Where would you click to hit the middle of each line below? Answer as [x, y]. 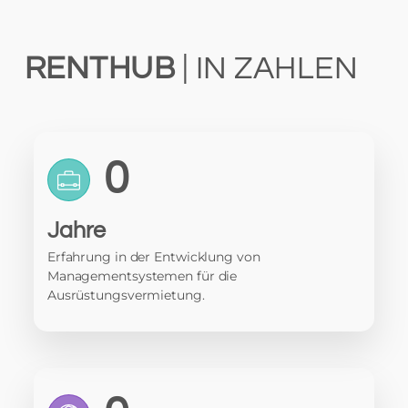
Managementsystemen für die [142, 276]
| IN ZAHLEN [267, 68]
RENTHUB [100, 68]
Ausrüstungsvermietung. [126, 295]
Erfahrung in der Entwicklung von [153, 257]
